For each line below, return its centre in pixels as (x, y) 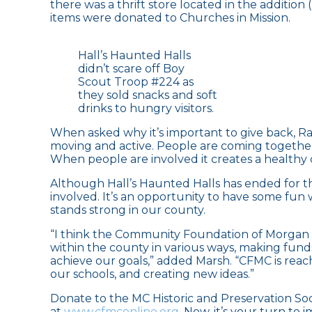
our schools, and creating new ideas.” (152, 274)
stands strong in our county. (128, 210)
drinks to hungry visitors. (146, 108)
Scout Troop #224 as (136, 81)
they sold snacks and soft (148, 95)
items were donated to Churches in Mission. (170, 17)
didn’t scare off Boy (131, 68)
